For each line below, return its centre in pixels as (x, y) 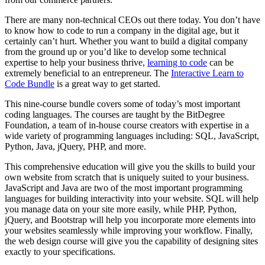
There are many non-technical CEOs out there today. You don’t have (132, 20)
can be (220, 62)
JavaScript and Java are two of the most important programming (124, 188)
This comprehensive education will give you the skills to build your (130, 166)
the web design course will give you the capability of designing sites (131, 241)
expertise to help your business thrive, (76, 62)
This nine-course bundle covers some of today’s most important (122, 104)
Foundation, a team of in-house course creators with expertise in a (127, 125)
